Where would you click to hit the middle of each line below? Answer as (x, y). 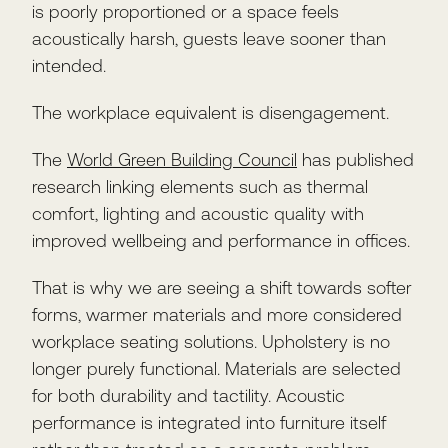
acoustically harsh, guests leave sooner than (209, 38)
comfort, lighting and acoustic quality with (198, 213)
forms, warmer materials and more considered (217, 314)
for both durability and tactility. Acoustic (188, 395)
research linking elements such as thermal (200, 186)
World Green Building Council (182, 159)
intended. (69, 65)
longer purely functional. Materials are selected (216, 368)
